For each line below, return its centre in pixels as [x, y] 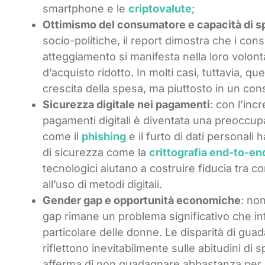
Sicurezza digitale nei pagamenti [126, 104]
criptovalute [160, 8]
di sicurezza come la [96, 152]
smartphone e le [85, 8]
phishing [104, 136]
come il [62, 136]
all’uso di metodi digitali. [102, 184]
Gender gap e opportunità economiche [142, 200]
